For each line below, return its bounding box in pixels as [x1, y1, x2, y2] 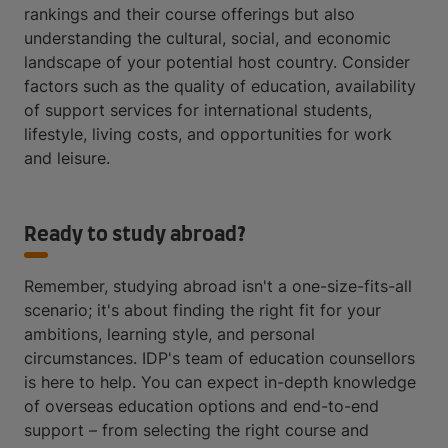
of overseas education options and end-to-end [24, 396, 379, 417]
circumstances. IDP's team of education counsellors [24, 348, 415, 369]
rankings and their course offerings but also [24, 4, 355, 25]
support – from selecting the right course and [24, 420, 369, 441]
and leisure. [24, 148, 110, 169]
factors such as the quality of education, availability [24, 76, 416, 97]
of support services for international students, [24, 100, 372, 121]
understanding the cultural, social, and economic [24, 28, 391, 49]
